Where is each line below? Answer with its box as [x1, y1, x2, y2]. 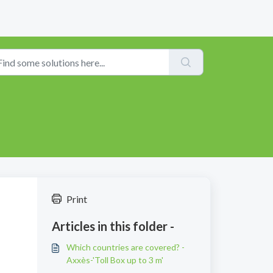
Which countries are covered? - [66, 242, 185, 252]
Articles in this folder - [51, 219, 174, 233]
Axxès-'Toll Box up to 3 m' [66, 255, 164, 265]
